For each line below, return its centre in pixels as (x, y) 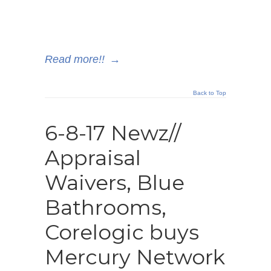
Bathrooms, (106, 207)
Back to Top (210, 93)
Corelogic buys (122, 232)
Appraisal (93, 158)
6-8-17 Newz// (113, 133)
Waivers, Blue (115, 183)
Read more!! (75, 59)
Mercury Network (135, 257)
